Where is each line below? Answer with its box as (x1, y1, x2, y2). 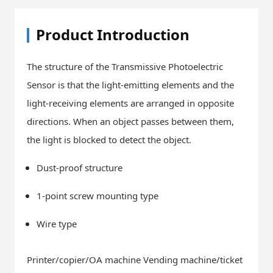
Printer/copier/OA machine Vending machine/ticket (27, 253, 243, 266)
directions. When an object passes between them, (27, 115, 234, 127)
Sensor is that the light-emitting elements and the (27, 79, 234, 91)
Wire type (37, 218, 77, 230)
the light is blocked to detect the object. (27, 133, 191, 146)
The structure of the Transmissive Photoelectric (27, 60, 223, 73)
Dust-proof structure (37, 161, 122, 174)
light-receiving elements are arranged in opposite (27, 97, 234, 109)
